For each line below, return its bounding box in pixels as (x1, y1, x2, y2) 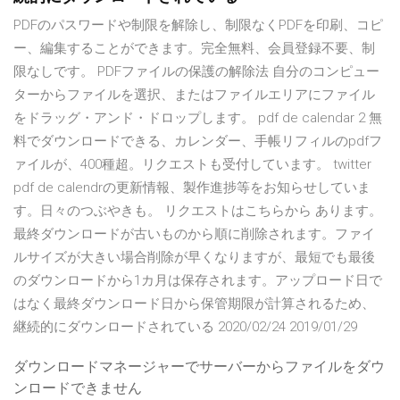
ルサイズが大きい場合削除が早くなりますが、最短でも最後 (13, 249, 375, 266)
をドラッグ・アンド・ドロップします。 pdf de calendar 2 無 (13, 110, 382, 127)
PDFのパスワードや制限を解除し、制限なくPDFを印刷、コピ (13, 17, 383, 34)
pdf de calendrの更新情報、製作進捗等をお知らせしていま (13, 179, 371, 196)
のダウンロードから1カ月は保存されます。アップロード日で (13, 272, 382, 289)
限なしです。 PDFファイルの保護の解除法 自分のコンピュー (13, 63, 379, 80)
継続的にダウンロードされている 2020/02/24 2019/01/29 (13, 319, 357, 336)
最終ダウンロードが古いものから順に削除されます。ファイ (13, 226, 375, 243)
